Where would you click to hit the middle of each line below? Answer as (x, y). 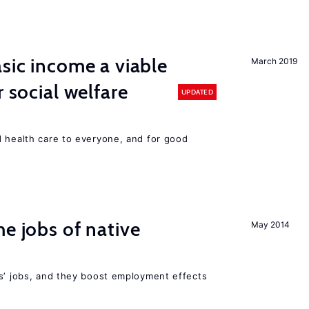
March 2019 (274, 61)
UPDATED (197, 92)
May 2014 (270, 225)
